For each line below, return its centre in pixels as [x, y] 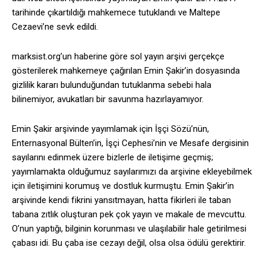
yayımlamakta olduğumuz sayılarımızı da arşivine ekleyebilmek [132, 172]
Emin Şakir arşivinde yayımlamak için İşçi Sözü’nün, [110, 129]
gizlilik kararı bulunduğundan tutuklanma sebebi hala [112, 85]
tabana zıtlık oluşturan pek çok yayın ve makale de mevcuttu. [129, 215]
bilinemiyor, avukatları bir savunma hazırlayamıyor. [108, 99]
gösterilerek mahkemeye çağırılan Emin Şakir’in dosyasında [126, 71]
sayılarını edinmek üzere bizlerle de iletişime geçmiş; [113, 158]
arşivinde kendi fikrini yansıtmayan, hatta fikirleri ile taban [121, 200]
